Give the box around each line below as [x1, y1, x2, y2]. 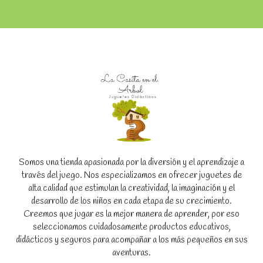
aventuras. [112, 247, 151, 259]
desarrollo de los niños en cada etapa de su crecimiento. [31, 195, 232, 207]
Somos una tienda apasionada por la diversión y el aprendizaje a [19, 156, 244, 168]
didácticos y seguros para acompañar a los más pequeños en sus [15, 234, 248, 246]
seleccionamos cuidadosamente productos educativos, [32, 221, 231, 233]
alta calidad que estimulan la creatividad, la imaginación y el [28, 182, 235, 194]
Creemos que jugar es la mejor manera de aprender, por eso [23, 208, 240, 220]
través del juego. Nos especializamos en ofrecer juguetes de [21, 169, 242, 181]
